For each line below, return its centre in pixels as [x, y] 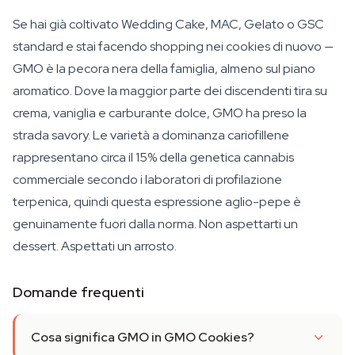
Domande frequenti [78, 292]
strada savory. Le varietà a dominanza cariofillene [151, 135]
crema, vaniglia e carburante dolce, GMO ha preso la [160, 113]
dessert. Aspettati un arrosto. [95, 246]
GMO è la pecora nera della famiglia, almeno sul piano [164, 69]
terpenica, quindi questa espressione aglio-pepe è [157, 202]
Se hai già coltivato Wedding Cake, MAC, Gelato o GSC [168, 24]
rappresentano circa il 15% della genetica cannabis [153, 157]
